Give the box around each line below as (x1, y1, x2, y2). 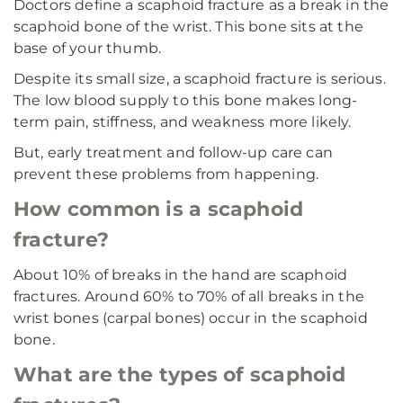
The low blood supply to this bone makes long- (13, 92, 358, 109)
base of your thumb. (13, 40, 162, 57)
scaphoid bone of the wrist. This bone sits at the (13, 18, 363, 35)
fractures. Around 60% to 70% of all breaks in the (13, 288, 364, 305)
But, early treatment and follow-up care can (13, 144, 333, 161)
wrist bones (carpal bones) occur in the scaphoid (13, 309, 368, 327)
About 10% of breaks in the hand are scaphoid (13, 266, 348, 283)
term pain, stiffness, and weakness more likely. (13, 113, 352, 130)
